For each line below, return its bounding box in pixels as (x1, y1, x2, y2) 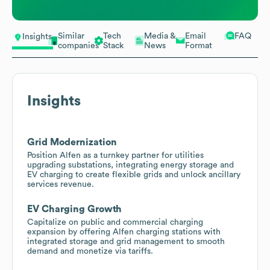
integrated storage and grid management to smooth (27, 237, 225, 246)
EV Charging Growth (27, 204, 122, 214)
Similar (58, 31, 84, 40)
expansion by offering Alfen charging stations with (27, 227, 221, 236)
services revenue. (27, 180, 94, 189)
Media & (144, 31, 176, 40)
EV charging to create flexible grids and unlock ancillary (27, 170, 240, 179)
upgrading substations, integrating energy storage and (27, 160, 234, 169)
